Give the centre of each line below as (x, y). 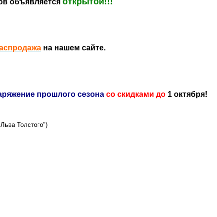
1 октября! (186, 94)
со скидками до (136, 94)
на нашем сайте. (73, 48)
